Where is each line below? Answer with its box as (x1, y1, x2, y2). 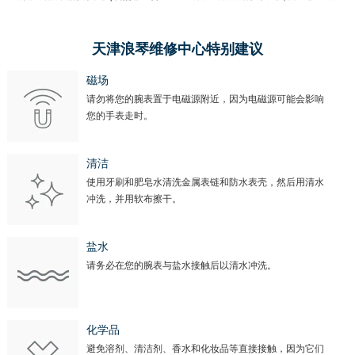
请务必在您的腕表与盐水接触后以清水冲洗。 (86, 260, 277, 272)
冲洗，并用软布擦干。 (86, 193, 181, 205)
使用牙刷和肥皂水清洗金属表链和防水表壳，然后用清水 (86, 177, 324, 189)
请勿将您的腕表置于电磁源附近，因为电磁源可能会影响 (86, 94, 324, 105)
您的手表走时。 (86, 110, 153, 122)
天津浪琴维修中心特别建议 (91, 41, 263, 58)
